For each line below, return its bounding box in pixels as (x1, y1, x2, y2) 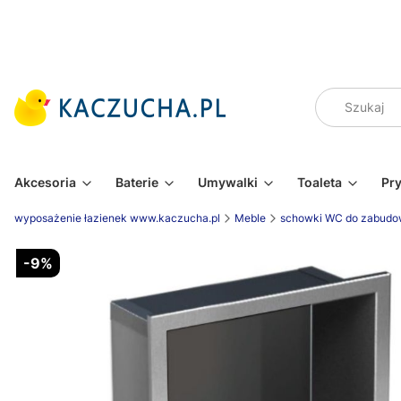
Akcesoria (14, 175, 76, 190)
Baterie (115, 175, 158, 190)
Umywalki (198, 175, 258, 190)
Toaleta (297, 175, 342, 190)
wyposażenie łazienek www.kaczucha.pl (14, 211, 220, 225)
